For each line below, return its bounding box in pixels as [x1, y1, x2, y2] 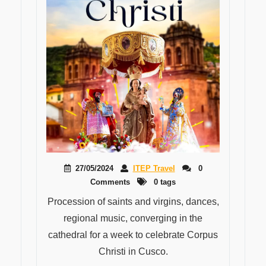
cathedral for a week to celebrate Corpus [48, 230, 218, 240]
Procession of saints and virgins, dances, [47, 197, 219, 207]
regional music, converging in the [64, 213, 202, 223]
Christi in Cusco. [98, 246, 168, 256]
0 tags [151, 178, 176, 186]
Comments [90, 178, 130, 186]
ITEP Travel [132, 164, 175, 173]
